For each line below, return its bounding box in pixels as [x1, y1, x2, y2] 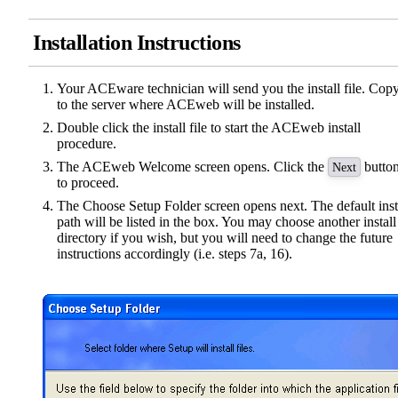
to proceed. [57, 175, 119, 191]
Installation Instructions [33, 31, 241, 55]
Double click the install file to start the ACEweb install [57, 120, 361, 136]
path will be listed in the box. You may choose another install [57, 214, 396, 230]
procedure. [57, 136, 116, 152]
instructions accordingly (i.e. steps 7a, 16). [57, 246, 292, 262]
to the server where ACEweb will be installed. [57, 97, 314, 113]
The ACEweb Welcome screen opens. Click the [57, 159, 328, 175]
